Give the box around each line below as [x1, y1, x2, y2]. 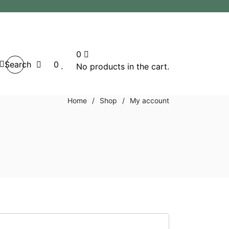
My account [130, 96, 169, 105]
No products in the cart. [76, 61, 169, 72]
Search [4, 59, 31, 70]
